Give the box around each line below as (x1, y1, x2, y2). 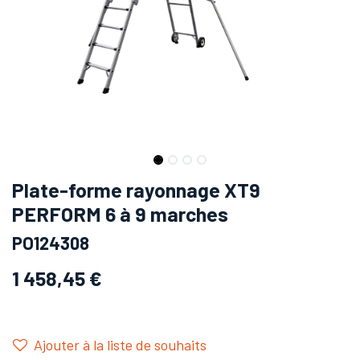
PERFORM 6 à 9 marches (12, 201, 228, 226)
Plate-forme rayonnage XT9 (12, 177, 260, 202)
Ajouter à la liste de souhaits (34, 335, 207, 354)
